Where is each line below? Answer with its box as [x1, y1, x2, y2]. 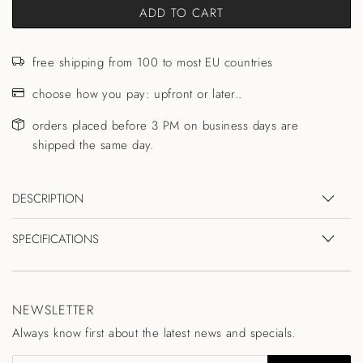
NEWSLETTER [12, 300, 95, 319]
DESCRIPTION [12, 189, 83, 207]
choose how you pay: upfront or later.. [32, 84, 242, 103]
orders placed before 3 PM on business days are [32, 116, 299, 135]
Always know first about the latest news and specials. [12, 324, 296, 343]
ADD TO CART [139, 3, 224, 22]
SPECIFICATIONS [12, 229, 99, 248]
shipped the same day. [32, 135, 154, 154]
